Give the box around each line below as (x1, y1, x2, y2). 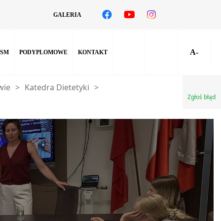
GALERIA (53, 11, 81, 18)
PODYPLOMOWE (19, 49, 68, 56)
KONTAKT (78, 49, 108, 56)
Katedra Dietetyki (25, 82, 89, 93)
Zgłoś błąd (187, 93, 216, 101)
